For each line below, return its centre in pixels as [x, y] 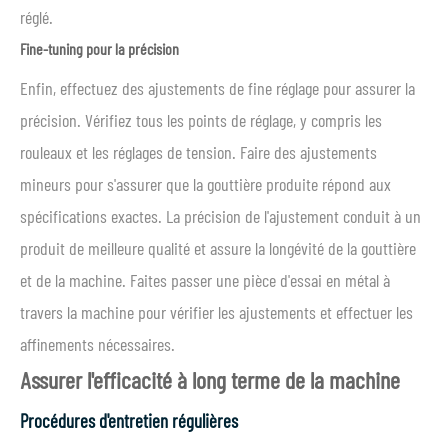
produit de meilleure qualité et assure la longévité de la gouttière [218, 248]
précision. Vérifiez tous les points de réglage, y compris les [201, 120]
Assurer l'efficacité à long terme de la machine [210, 379]
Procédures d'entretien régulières [129, 420]
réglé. [36, 17]
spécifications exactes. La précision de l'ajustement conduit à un [220, 216]
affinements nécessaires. [97, 344]
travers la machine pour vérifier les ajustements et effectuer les [216, 312]
